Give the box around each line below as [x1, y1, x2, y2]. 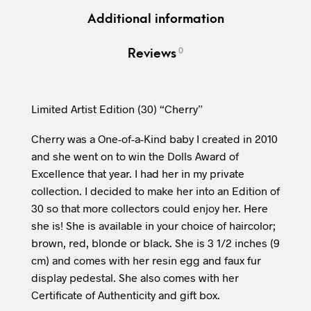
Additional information [87, 12, 224, 27]
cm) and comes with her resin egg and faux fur [31, 253, 261, 267]
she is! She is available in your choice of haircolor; [31, 219, 276, 233]
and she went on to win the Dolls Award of [31, 149, 239, 163]
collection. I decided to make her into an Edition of [31, 184, 280, 198]
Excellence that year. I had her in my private [31, 167, 244, 180]
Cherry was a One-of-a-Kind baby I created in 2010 [31, 132, 278, 146]
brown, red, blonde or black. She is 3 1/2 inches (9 [31, 236, 280, 250]
